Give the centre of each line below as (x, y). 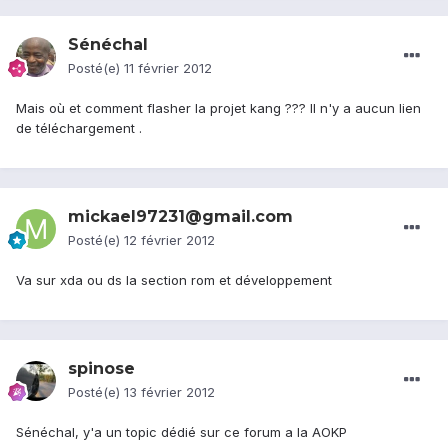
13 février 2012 (169, 392)
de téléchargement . (79, 128)
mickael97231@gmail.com (180, 217)
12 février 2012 (169, 240)
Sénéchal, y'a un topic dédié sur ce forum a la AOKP (181, 432)
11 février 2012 (168, 68)
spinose (101, 369)
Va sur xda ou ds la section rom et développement (174, 280)
